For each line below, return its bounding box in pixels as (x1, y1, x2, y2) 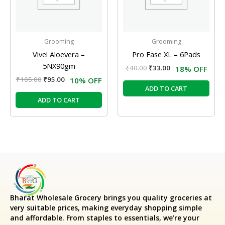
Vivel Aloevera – (33, 49, 85, 59)
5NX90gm (42, 60, 75, 71)
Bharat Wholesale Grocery (10, 192, 101, 202)
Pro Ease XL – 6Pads (132, 49, 200, 59)
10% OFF (69, 75, 102, 86)
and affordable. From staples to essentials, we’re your (10, 212, 199, 222)
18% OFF (175, 64, 207, 74)
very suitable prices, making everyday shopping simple (10, 202, 202, 212)
